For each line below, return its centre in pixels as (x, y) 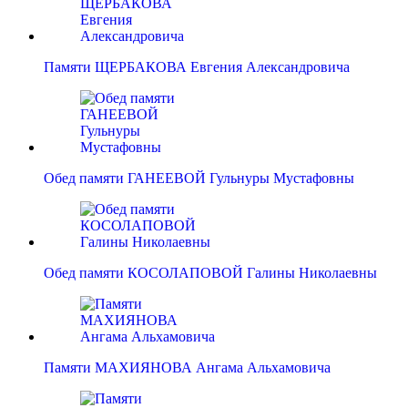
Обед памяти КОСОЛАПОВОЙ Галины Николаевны (210, 273)
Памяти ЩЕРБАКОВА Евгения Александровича (197, 67)
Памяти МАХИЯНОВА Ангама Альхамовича (187, 368)
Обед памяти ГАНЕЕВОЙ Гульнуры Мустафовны (199, 178)
